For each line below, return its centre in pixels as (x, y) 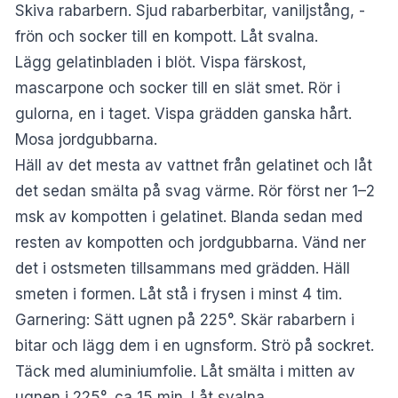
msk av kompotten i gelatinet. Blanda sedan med (189, 217)
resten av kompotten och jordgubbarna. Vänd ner (191, 243)
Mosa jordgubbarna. (86, 140)
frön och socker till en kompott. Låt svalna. (167, 37)
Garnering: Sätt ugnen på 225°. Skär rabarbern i (185, 320)
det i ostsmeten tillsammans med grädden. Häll (183, 269)
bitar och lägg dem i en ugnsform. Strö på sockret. (195, 346)
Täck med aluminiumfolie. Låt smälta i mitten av (185, 372)
